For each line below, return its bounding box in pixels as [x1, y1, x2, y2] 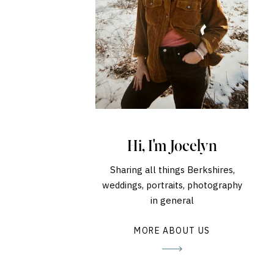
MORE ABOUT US [134, 225, 210, 236]
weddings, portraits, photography [102, 179, 242, 191]
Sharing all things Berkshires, [109, 164, 235, 176]
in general [150, 194, 194, 206]
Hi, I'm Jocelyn [127, 139, 217, 155]
